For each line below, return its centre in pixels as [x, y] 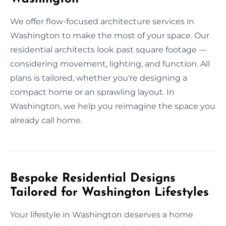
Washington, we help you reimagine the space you [113, 106]
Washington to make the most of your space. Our [110, 35]
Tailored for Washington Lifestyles [109, 192]
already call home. [46, 120]
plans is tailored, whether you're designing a [99, 78]
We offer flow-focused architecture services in [102, 21]
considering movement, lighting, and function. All [110, 64]
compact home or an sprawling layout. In [92, 92]
